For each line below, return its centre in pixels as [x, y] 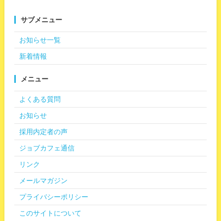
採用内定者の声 [43, 132]
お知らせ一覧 [40, 40]
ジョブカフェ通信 [47, 148]
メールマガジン [43, 181]
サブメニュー [45, 20]
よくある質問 [40, 99]
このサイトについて [50, 213]
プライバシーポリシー [54, 197]
